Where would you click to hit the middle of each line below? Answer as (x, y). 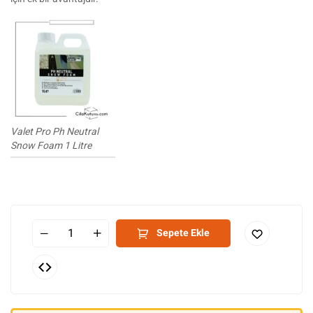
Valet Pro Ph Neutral (54, 132)
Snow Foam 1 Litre (51, 146)
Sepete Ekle (183, 233)
